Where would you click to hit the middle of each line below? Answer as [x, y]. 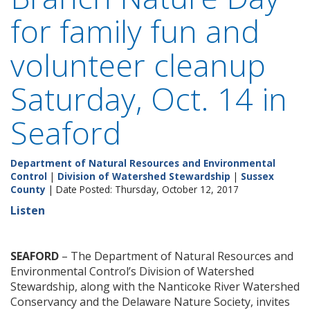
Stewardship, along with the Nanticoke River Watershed [155, 286]
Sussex [257, 176]
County [28, 189]
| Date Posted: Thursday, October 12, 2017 [142, 189]
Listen [28, 210]
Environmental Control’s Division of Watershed [132, 271]
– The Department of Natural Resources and [176, 256]
